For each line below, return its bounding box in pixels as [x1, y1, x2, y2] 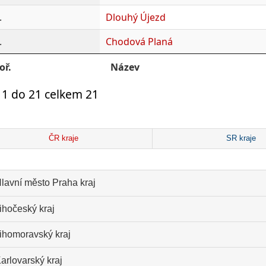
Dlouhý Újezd [105, 10, 166, 24]
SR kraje [226, 134, 256, 143]
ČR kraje [48, 134, 78, 143]
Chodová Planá [105, 34, 173, 48]
